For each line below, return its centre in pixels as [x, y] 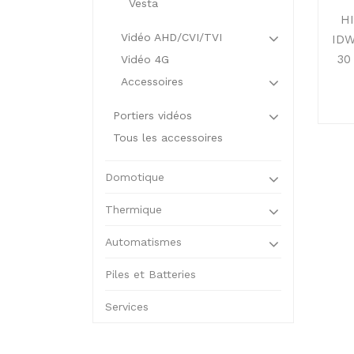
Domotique [135, 177]
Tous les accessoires [168, 137]
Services [127, 307]
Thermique [134, 209]
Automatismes [143, 242]
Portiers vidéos [153, 115]
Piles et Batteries [151, 274]
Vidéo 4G [145, 59]
